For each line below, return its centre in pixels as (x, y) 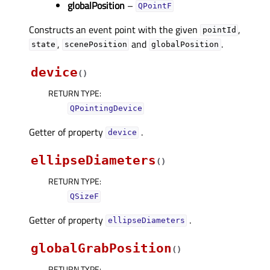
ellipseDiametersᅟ (146, 221)
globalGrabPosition (101, 248)
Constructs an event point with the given (115, 29)
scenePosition (96, 45)
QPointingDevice (106, 108)
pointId (219, 30)
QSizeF (84, 196)
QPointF (155, 6)
